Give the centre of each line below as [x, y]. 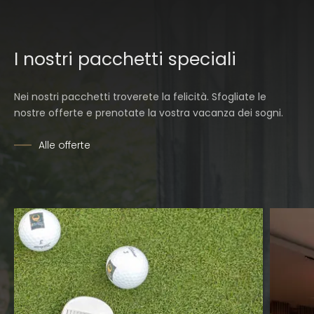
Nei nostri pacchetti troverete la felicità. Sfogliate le [140, 96]
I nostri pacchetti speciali [125, 59]
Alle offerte [64, 145]
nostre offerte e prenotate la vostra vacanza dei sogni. [149, 112]
